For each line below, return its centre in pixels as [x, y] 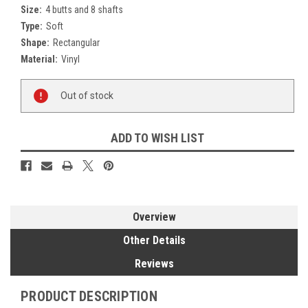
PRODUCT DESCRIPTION [89, 296]
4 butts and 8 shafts [84, 9]
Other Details [154, 240]
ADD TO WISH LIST [157, 137]
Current [36, 86]
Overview [154, 217]
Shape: [35, 42]
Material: [39, 59]
